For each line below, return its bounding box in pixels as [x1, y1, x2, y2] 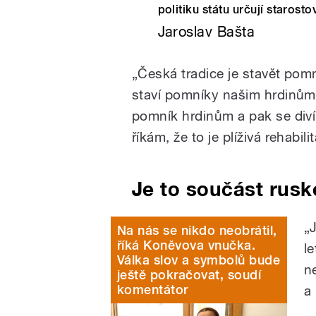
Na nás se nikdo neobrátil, [117, 222, 277, 238]
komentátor [117, 281, 188, 297]
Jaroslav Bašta [157, 23, 255, 41]
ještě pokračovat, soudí [117, 267, 262, 282]
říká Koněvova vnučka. [117, 237, 256, 253]
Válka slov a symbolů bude [117, 252, 280, 267]
